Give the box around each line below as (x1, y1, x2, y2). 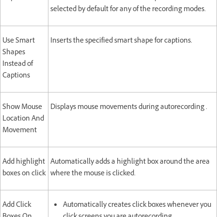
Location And (2, 113, 44, 125)
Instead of (2, 59, 33, 70)
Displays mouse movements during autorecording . (50, 102, 207, 113)
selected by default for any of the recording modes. (50, 4, 206, 15)
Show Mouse (2, 102, 42, 113)
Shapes (2, 47, 25, 59)
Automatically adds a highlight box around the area (50, 156, 210, 168)
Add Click (2, 200, 31, 211)
